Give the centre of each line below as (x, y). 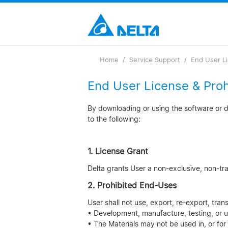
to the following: (114, 119)
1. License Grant (118, 151)
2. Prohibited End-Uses (132, 185)
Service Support (155, 60)
